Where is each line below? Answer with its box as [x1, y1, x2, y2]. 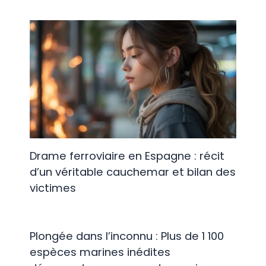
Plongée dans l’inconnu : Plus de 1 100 [29, 229, 224, 244]
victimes [29, 180, 76, 196]
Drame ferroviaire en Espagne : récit [29, 148, 224, 164]
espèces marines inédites [29, 245, 170, 260]
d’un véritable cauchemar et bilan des [29, 164, 236, 180]
